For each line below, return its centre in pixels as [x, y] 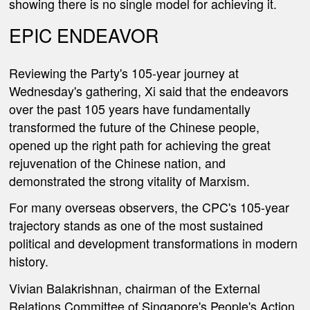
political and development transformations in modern [154, 243]
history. [29, 261]
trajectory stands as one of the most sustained [136, 225]
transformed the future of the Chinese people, [135, 126]
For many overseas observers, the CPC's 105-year [149, 207]
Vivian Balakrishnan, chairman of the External [135, 288]
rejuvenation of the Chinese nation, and [118, 162]
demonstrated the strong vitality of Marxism [128, 180]
